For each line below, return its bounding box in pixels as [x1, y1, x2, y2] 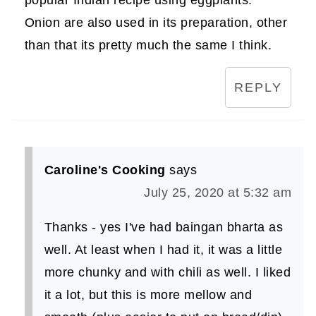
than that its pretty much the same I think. [24, 38, 272, 53]
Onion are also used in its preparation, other [24, 16, 288, 30]
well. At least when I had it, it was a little [44, 243, 283, 257]
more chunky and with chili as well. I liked [44, 265, 291, 280]
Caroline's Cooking [44, 163, 166, 178]
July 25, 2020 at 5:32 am [144, 186, 292, 200]
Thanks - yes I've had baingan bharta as [44, 220, 284, 235]
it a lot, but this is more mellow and [44, 288, 253, 303]
